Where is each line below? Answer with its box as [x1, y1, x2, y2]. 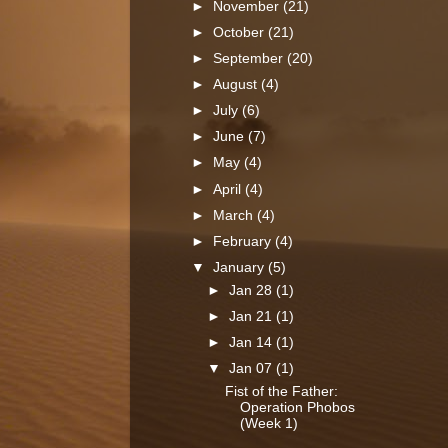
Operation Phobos [239, 399, 355, 415]
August [213, 77, 262, 92]
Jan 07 [229, 361, 277, 376]
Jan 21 [229, 308, 277, 324]
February [213, 233, 276, 249]
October [213, 24, 269, 40]
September [213, 50, 288, 66]
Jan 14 [229, 334, 277, 350]
